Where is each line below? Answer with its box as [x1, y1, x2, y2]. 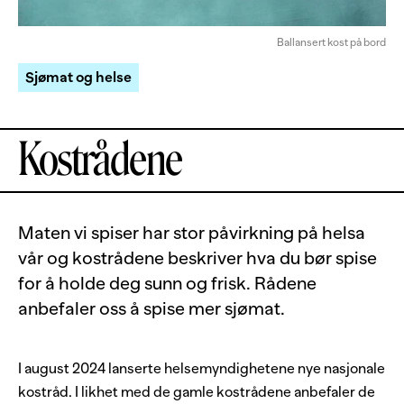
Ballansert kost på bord [277, 36, 386, 50]
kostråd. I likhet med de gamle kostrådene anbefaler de [18, 384, 375, 401]
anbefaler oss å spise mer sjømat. [18, 298, 285, 319]
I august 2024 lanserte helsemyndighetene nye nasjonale [18, 361, 385, 378]
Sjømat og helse [25, 69, 132, 87]
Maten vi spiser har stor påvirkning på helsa [18, 223, 365, 243]
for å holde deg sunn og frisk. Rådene [18, 273, 317, 294]
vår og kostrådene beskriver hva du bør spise [18, 248, 377, 269]
